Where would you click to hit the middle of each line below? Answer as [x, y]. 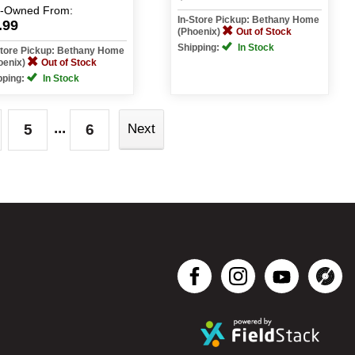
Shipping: [199, 48]
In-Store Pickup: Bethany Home [248, 20]
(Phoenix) [200, 32]
